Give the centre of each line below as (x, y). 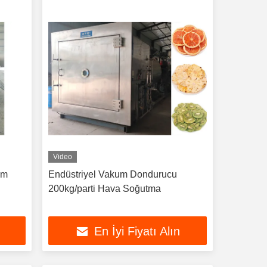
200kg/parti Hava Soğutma (104, 189)
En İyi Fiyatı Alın (137, 232)
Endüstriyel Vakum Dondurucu (112, 174)
